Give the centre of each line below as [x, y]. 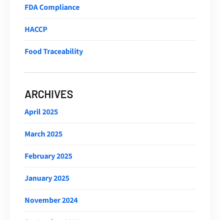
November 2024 [51, 200]
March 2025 [43, 134]
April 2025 [41, 112]
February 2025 [48, 156]
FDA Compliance [52, 7]
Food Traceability [54, 51]
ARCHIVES [49, 94]
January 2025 [47, 178]
